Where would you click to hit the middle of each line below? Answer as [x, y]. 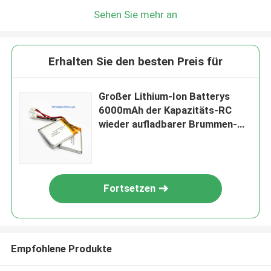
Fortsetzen [130, 188]
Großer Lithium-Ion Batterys [165, 96]
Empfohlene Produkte [61, 248]
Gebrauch [121, 138]
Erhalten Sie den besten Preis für [135, 62]
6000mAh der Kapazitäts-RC [165, 110]
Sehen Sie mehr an [135, 14]
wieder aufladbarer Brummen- [168, 124]
